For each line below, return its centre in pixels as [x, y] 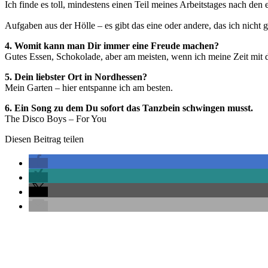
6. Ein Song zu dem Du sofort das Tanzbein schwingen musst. [129, 108]
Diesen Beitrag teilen [44, 139]
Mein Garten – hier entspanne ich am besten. [89, 88]
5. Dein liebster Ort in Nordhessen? [76, 77]
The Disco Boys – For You [56, 119]
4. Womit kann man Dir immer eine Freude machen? [112, 46]
